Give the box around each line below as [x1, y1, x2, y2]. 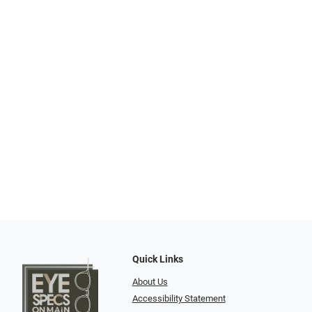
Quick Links [132, 253, 183, 265]
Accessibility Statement [132, 293, 226, 304]
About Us [132, 276, 168, 287]
